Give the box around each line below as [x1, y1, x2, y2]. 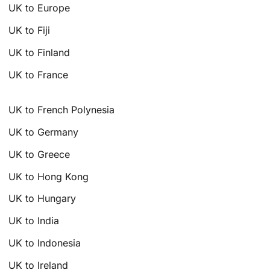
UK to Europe [8, 2, 71, 14]
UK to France [8, 68, 69, 81]
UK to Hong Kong [8, 170, 89, 183]
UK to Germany [8, 126, 79, 139]
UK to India [8, 215, 60, 227]
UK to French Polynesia [8, 104, 115, 116]
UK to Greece [8, 148, 71, 160]
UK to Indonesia [8, 237, 81, 250]
